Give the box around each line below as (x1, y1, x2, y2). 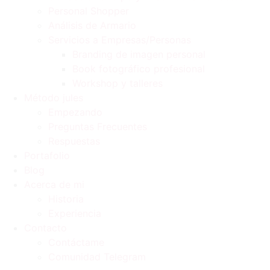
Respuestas (48, 135, 100, 148)
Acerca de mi (24, 178, 84, 191)
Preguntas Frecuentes (48, 121, 147, 133)
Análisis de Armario (48, 19, 136, 32)
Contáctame (48, 236, 104, 249)
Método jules (24, 92, 83, 104)
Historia (48, 193, 84, 206)
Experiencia (48, 207, 101, 220)
